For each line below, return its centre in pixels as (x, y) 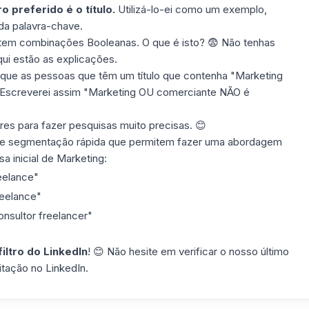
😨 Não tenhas (241, 42)
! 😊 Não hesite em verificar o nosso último (188, 251)
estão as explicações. (65, 59)
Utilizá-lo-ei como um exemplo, (191, 9)
